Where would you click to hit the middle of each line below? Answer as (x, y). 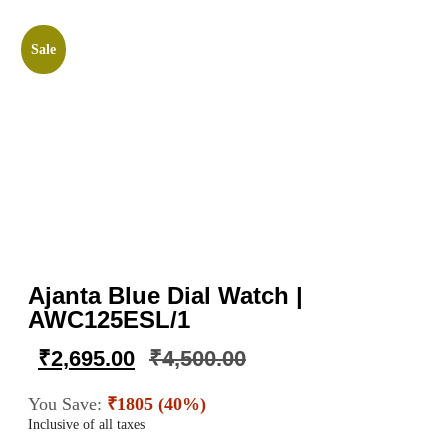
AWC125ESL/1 (109, 319)
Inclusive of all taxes (86, 424)
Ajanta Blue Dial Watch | (165, 295)
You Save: (67, 403)
